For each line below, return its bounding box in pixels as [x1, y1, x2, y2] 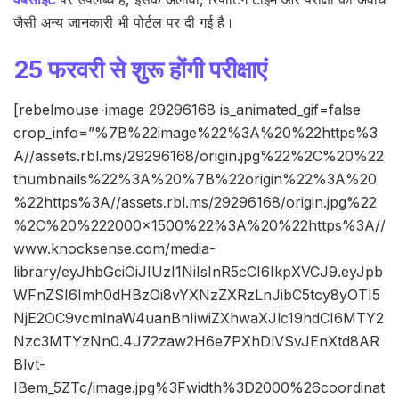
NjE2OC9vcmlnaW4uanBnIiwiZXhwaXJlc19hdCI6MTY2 [13, 309, 384, 328]
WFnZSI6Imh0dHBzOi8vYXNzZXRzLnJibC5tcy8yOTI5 [13, 286, 380, 305]
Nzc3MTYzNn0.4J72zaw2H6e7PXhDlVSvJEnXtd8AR [13, 332, 379, 351]
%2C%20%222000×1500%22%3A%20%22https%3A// [13, 216, 386, 235]
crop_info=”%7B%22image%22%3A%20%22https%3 [13, 124, 378, 142]
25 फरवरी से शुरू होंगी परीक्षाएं [13, 54, 267, 85]
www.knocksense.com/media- [13, 240, 216, 258]
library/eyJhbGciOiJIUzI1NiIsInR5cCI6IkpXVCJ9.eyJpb [13, 263, 383, 281]
